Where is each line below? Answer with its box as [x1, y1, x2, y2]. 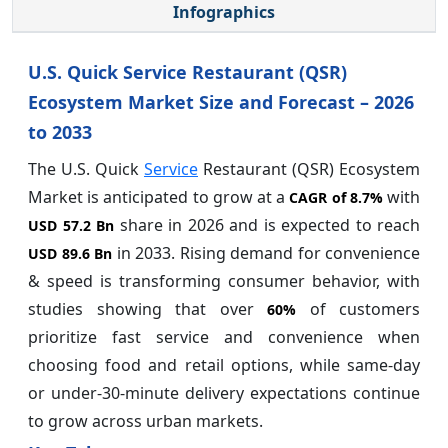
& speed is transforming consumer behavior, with [28, 269, 420, 292]
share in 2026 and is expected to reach [114, 213, 420, 236]
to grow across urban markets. [28, 409, 263, 432]
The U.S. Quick [28, 157, 144, 180]
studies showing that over [28, 297, 267, 320]
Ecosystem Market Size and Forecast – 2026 [28, 89, 414, 114]
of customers [296, 297, 420, 320]
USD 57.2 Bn [28, 215, 114, 235]
